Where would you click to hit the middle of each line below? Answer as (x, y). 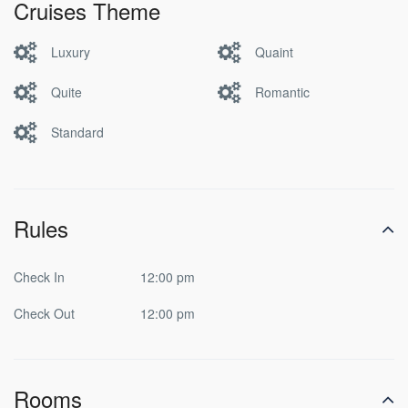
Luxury (71, 51)
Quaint (274, 51)
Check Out (44, 313)
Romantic (282, 92)
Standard (77, 132)
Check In (39, 277)
